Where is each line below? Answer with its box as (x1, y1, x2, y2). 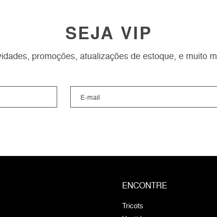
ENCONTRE (122, 180, 167, 191)
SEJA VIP (65, 21, 152, 46)
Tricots (122, 201, 143, 211)
